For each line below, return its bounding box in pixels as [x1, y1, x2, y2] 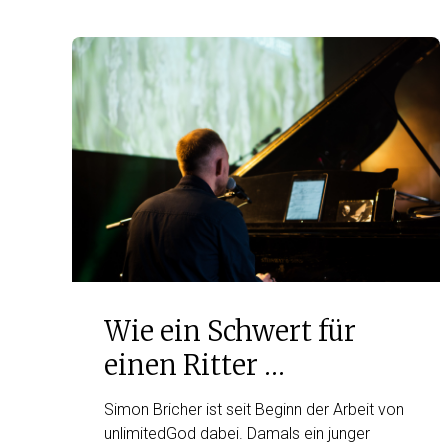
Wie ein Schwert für [104, 314, 356, 349]
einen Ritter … [104, 348, 285, 383]
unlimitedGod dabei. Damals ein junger [104, 424, 370, 444]
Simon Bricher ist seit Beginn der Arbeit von [104, 400, 404, 420]
